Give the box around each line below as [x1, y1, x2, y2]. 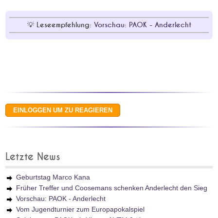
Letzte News [5, 152, 61, 162]
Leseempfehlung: [36, 21, 94, 29]
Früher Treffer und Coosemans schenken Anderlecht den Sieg [16, 184, 208, 192]
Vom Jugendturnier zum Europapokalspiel [16, 205, 145, 213]
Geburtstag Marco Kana [16, 173, 91, 181]
